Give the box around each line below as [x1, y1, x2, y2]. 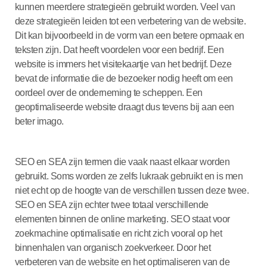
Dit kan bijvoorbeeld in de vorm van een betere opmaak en [14, 30, 244, 41]
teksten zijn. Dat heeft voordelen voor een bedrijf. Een [14, 44, 224, 55]
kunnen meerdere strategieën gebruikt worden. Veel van [14, 1, 235, 12]
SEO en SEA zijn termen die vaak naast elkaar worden [14, 156, 230, 167]
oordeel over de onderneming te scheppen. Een [14, 87, 203, 98]
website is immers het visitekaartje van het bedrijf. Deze [14, 58, 232, 69]
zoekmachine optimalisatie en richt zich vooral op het [14, 228, 222, 238]
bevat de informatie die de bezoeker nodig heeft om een [14, 73, 233, 83]
